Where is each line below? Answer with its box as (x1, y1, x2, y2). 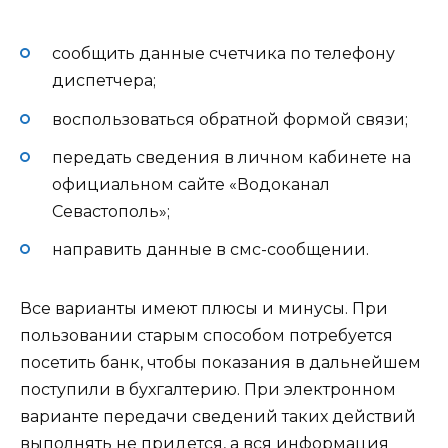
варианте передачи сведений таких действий (20, 406, 416, 426)
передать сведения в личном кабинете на (52, 147, 411, 167)
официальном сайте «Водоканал (52, 174, 330, 194)
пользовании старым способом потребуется (20, 325, 393, 345)
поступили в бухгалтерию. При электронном (20, 379, 396, 399)
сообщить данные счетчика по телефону (52, 44, 395, 64)
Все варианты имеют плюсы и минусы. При (20, 298, 388, 318)
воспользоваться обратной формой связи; (52, 109, 408, 129)
